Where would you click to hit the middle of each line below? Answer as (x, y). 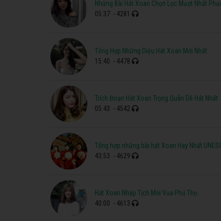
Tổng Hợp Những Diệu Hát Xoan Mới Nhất (151, 51)
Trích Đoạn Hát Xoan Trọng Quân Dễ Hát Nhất (156, 98)
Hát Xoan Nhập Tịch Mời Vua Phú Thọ (146, 193)
